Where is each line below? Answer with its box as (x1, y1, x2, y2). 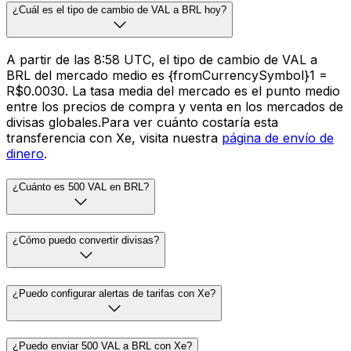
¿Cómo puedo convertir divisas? (13, 233, 159, 246)
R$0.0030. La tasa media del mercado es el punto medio (6, 83, 340, 100)
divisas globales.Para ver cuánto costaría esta (6, 114, 278, 131)
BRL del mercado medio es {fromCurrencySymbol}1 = (6, 67, 327, 84)
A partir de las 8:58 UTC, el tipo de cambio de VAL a (6, 52, 317, 68)
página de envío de (222, 130, 334, 147)
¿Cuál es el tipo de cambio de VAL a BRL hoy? (13, 3, 226, 16)
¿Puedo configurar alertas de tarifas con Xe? (13, 287, 215, 299)
